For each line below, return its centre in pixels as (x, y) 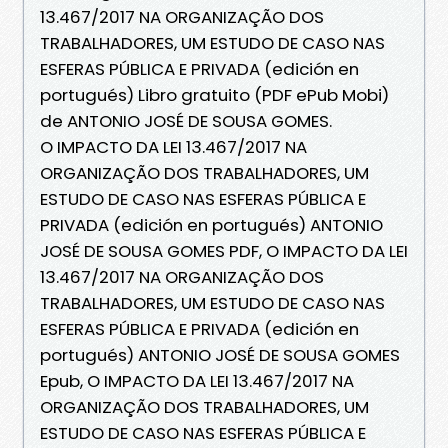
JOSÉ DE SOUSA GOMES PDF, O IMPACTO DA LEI (224, 250)
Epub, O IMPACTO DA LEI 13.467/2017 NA (197, 380)
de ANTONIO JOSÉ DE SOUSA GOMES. (186, 120)
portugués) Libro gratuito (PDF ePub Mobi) (214, 94)
